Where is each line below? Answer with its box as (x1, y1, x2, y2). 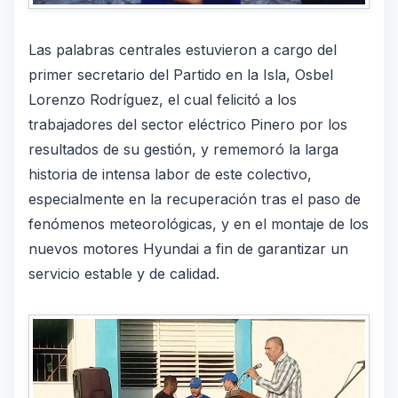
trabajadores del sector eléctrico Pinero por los (28, 115, 347, 133)
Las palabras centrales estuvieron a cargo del (28, 40, 337, 59)
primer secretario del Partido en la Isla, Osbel (28, 65, 333, 84)
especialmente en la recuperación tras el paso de (28, 189, 361, 208)
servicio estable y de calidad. (28, 264, 219, 283)
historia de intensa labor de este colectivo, (28, 164, 312, 183)
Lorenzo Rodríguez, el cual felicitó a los (28, 90, 297, 108)
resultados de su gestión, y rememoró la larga (28, 139, 338, 158)
